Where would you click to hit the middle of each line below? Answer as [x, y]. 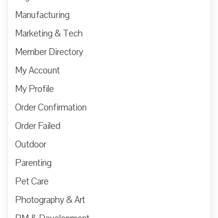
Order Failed [38, 126]
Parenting [33, 163]
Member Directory [49, 52]
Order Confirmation [51, 108]
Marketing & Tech [49, 34]
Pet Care [32, 182]
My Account [37, 71]
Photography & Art [50, 200]
